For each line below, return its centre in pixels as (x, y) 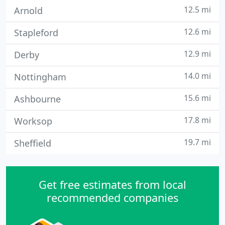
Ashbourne (37, 99)
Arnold (28, 11)
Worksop (33, 121)
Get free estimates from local (113, 185)
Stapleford (36, 33)
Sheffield (33, 143)
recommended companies (113, 198)
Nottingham (40, 77)
